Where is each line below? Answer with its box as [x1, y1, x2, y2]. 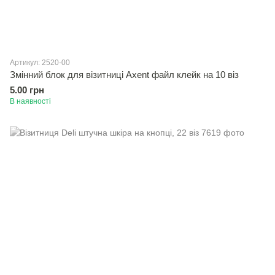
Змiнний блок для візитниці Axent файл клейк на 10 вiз [10, 69, 239, 80]
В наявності [10, 97, 51, 106]
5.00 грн [10, 85, 44, 95]
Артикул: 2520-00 [10, 58, 70, 67]
